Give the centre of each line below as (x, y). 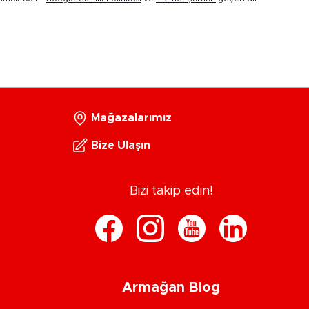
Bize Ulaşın (121, 145)
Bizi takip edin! (171, 191)
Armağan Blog (171, 287)
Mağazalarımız (131, 118)
